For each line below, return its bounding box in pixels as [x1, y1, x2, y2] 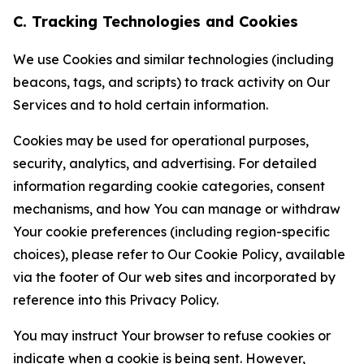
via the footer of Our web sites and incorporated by [13, 269, 336, 285]
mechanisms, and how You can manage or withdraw [13, 201, 340, 217]
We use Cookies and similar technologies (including [13, 51, 334, 67]
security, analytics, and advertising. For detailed [13, 155, 317, 171]
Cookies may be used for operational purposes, [13, 132, 309, 149]
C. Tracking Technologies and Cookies [13, 12, 298, 31]
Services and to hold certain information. [13, 97, 268, 113]
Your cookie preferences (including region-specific [13, 223, 330, 240]
